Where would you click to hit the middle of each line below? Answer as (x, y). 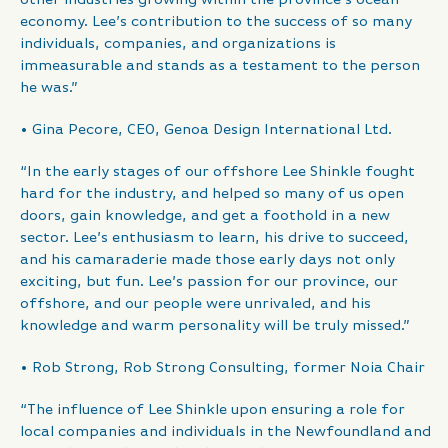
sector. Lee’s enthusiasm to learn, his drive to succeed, (214, 238)
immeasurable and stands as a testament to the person (220, 66)
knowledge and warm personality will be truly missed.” (215, 326)
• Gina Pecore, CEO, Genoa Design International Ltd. (206, 130)
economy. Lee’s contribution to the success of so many (216, 22)
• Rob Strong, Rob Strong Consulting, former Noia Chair (222, 368)
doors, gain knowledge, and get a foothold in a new (205, 216)
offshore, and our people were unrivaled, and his (195, 304)
